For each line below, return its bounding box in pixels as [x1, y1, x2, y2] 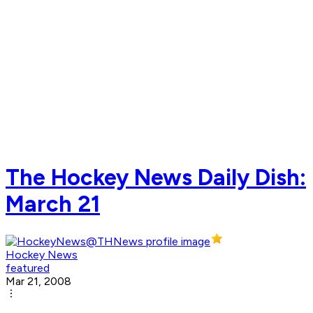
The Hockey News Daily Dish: [6, 163, 306, 191]
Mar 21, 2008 [6, 275, 71, 289]
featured [6, 261, 50, 275]
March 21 [6, 190, 100, 217]
